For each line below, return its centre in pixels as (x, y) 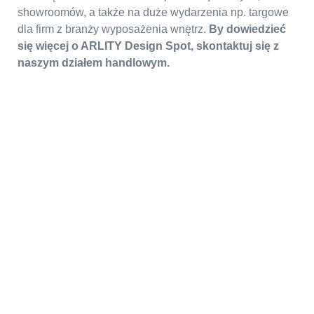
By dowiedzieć (247, 29)
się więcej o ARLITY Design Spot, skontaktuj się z (148, 46)
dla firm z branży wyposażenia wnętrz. (113, 29)
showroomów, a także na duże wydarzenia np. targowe (153, 13)
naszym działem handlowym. (94, 63)
